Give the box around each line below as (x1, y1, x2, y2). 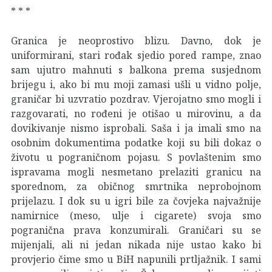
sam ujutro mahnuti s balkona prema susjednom (11, 63, 261, 76)
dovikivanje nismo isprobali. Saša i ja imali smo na (11, 121, 261, 135)
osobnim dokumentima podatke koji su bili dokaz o (11, 135, 261, 149)
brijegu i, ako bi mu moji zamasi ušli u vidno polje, (11, 77, 261, 91)
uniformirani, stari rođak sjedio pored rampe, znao (11, 48, 261, 62)
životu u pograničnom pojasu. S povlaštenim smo (11, 150, 261, 164)
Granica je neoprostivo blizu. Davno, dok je (11, 33, 261, 47)
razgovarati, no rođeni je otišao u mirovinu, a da (11, 106, 261, 120)
